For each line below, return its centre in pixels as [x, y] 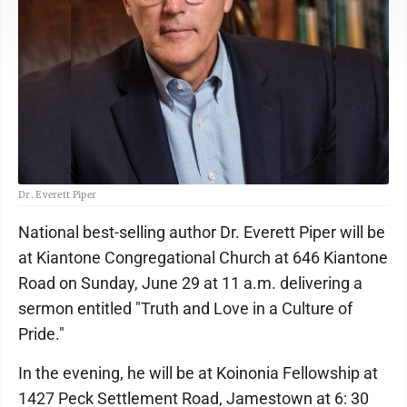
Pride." [41, 333]
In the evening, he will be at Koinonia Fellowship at [198, 372]
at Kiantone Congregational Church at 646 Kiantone [203, 257]
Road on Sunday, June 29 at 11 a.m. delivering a [190, 283]
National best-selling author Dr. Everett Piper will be [202, 232]
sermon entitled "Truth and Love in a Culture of [185, 308]
